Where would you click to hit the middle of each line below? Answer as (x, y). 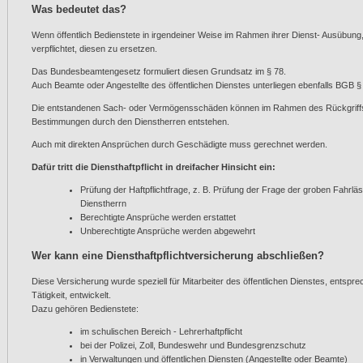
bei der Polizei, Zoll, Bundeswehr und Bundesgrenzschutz (193, 346)
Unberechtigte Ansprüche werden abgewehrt (168, 231)
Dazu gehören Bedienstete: (85, 309)
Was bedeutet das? (79, 9)
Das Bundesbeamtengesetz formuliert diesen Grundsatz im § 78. (159, 71)
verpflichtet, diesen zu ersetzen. (94, 48)
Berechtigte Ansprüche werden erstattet (158, 217)
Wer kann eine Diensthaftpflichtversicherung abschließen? (178, 256)
